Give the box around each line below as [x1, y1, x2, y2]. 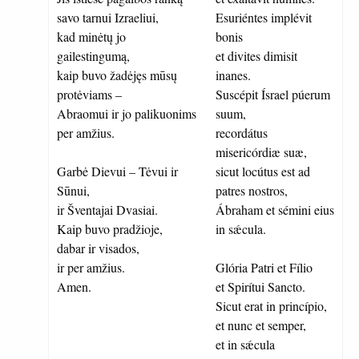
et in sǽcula [216, 336, 275, 353]
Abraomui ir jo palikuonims [57, 105, 196, 122]
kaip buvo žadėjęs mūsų [57, 67, 177, 83]
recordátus [216, 124, 268, 141]
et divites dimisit [216, 47, 297, 64]
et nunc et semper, [216, 317, 306, 333]
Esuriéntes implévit [216, 9, 312, 26]
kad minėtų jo [57, 28, 126, 45]
